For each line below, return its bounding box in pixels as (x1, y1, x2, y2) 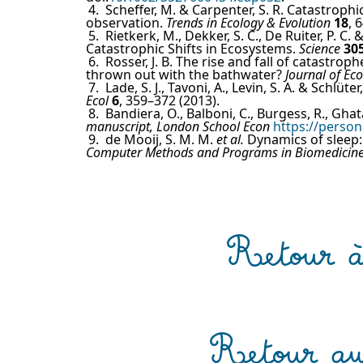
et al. (216, 130, 244, 149)
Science (299, 40, 340, 58)
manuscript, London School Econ (86, 117, 270, 136)
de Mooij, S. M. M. (105, 130, 216, 149)
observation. (86, 14, 166, 32)
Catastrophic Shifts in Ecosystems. (86, 40, 299, 58)
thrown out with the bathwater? (86, 66, 285, 84)
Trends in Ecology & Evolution (166, 14, 331, 32)
